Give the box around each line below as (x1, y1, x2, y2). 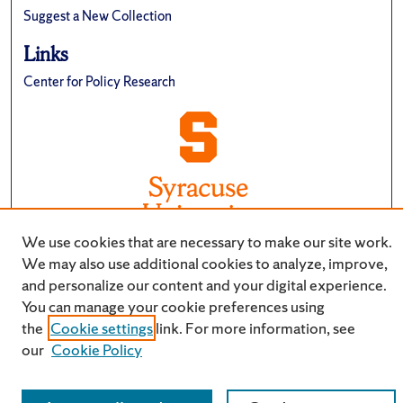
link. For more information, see (153, 318, 355, 338)
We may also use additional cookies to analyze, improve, (22, 253, 388, 273)
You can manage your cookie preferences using (22, 296, 325, 317)
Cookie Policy (51, 339, 142, 360)
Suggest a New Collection (23, 5, 173, 25)
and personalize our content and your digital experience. (22, 274, 387, 295)
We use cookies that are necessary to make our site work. (22, 231, 392, 252)
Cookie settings (50, 318, 153, 338)
